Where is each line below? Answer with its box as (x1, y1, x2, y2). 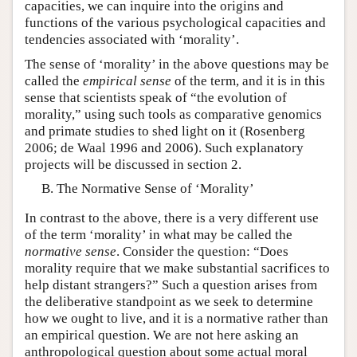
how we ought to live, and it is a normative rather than (25, 311, 328, 327)
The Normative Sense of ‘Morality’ (57, 180, 254, 196)
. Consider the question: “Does (116, 244, 288, 260)
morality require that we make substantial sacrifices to (25, 261, 330, 277)
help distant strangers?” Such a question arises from (25, 277, 317, 293)
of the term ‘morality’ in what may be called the (25, 227, 292, 243)
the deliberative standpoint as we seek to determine (25, 294, 313, 310)
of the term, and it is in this (171, 73, 325, 88)
